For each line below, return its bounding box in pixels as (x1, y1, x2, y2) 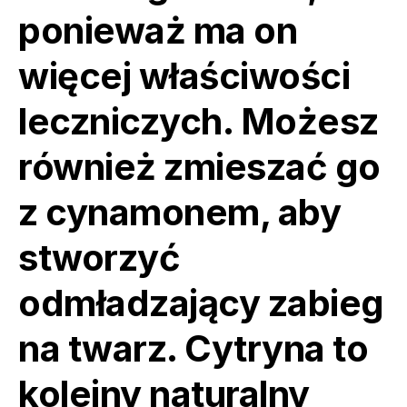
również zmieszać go (18, 144, 381, 189)
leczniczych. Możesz (18, 98, 379, 144)
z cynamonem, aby (18, 189, 341, 234)
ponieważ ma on (18, 7, 297, 53)
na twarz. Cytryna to (18, 325, 368, 371)
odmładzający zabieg (18, 280, 384, 325)
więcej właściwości (18, 53, 350, 98)
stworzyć (18, 234, 180, 280)
